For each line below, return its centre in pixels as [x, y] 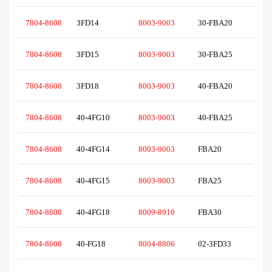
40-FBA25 [218, 118]
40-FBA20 [218, 86]
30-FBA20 [218, 23]
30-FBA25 [218, 55]
